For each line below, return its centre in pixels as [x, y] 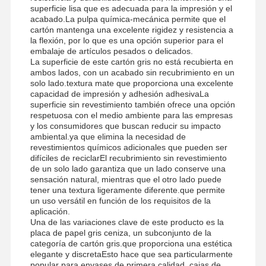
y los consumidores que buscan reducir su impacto [125, 126]
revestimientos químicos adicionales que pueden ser [129, 147]
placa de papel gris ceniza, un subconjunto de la [121, 232]
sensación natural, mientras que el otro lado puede [126, 179]
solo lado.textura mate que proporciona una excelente [132, 83]
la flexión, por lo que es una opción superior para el [126, 40]
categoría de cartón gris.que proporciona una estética [131, 243]
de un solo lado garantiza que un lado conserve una [128, 168]
